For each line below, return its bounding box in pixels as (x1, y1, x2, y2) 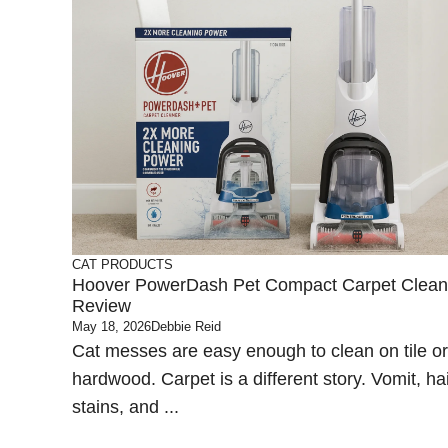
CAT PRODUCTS (72, 257, 173, 272)
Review (72, 296, 131, 316)
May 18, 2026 (72, 319, 151, 334)
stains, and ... (72, 397, 179, 417)
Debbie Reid (151, 319, 221, 334)
